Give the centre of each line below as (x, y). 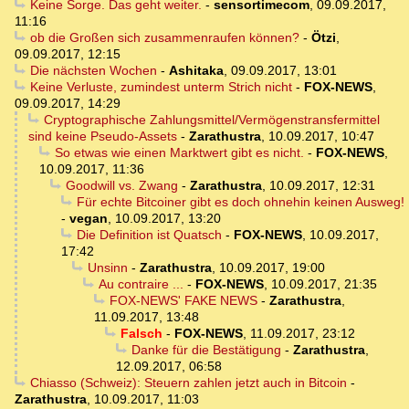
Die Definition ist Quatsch (149, 234)
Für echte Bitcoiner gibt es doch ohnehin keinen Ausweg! (240, 201)
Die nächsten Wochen (93, 70)
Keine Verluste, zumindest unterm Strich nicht (161, 86)
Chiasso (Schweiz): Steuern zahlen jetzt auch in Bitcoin (188, 382)
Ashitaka (196, 70)
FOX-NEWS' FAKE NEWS (183, 300)
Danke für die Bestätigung (206, 349)
